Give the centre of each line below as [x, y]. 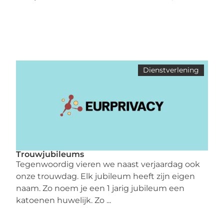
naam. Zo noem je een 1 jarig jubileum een [100, 188]
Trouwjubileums [50, 154]
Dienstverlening [171, 70]
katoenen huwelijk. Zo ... [64, 200]
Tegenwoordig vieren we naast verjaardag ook [108, 164]
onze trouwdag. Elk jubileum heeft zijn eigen [106, 176]
